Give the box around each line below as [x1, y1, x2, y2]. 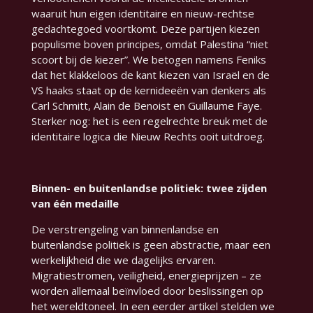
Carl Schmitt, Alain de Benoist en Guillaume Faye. [31, 99, 262, 113]
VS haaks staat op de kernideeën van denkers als [31, 83, 266, 98]
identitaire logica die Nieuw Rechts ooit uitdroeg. [31, 129, 265, 144]
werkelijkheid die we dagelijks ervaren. [31, 253, 216, 268]
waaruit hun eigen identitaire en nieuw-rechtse [31, 6, 254, 21]
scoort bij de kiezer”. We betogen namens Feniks [31, 52, 266, 67]
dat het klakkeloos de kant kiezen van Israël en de [31, 68, 270, 82]
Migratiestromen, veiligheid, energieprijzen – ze [31, 268, 261, 283]
